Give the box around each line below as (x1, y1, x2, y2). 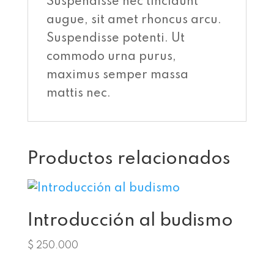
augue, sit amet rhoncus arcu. (46, 14, 221, 26)
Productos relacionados (27, 150, 231, 168)
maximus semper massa (46, 69, 188, 81)
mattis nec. (46, 87, 111, 100)
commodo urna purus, (46, 51, 176, 63)
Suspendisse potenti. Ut (46, 32, 185, 45)
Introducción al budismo (27, 212, 233, 230)
